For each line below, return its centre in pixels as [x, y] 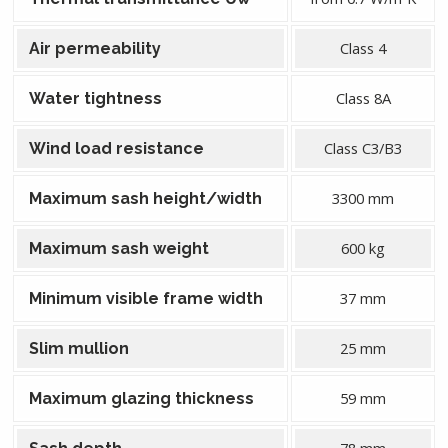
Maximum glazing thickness [141, 398]
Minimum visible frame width [146, 298]
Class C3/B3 [363, 148]
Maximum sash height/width [145, 198]
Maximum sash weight [119, 248]
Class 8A [363, 98]
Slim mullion [79, 348]
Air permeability [95, 48]
